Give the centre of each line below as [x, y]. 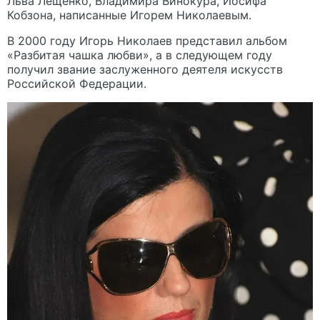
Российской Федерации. [77, 83]
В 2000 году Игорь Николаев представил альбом [147, 40]
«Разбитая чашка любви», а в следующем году [140, 55]
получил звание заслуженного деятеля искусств [145, 69]
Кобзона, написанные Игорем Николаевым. [129, 15]
